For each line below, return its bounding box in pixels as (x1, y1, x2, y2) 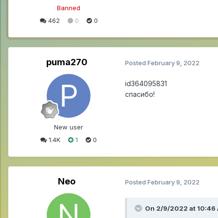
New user (54, 123, 83, 131)
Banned (57, 3, 80, 12)
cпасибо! (125, 90, 155, 99)
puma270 (46, 57, 88, 68)
